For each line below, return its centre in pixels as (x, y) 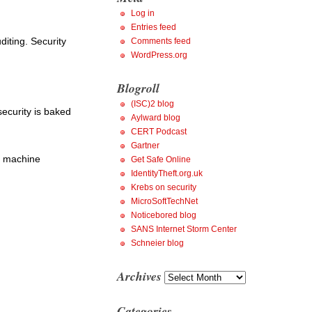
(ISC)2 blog (153, 103)
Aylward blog (156, 117)
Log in (143, 13)
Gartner (145, 145)
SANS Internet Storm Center (184, 229)
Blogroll (138, 88)
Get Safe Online (161, 159)
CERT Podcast (159, 131)
